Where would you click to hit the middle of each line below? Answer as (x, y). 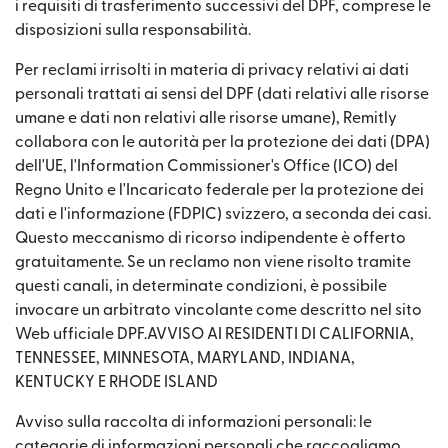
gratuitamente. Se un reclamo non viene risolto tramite (213, 262)
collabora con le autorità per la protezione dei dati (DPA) (222, 142)
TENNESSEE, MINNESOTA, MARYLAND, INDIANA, (185, 358)
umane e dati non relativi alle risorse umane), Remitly (206, 118)
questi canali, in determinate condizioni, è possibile (201, 286)
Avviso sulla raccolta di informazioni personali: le (193, 422)
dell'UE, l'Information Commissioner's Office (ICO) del (206, 166)
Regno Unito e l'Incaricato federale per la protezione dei (219, 190)
